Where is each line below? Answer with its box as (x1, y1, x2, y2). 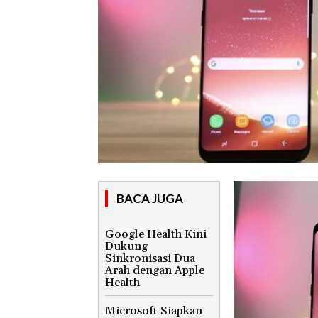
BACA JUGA (116, 190, 183, 206)
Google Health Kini (105, 226, 207, 241)
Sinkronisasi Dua (105, 251, 195, 265)
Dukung (105, 238, 148, 253)
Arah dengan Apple (105, 263, 204, 278)
